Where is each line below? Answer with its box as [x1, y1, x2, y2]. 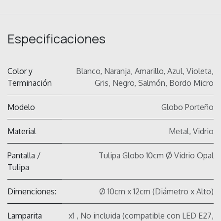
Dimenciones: [7, 186, 56, 197]
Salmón [138, 78, 165, 88]
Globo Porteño [161, 102, 214, 112]
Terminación [7, 78, 52, 88]
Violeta [186, 66, 212, 76]
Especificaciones [7, 30, 106, 48]
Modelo [7, 102, 35, 112]
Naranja [104, 66, 131, 76]
